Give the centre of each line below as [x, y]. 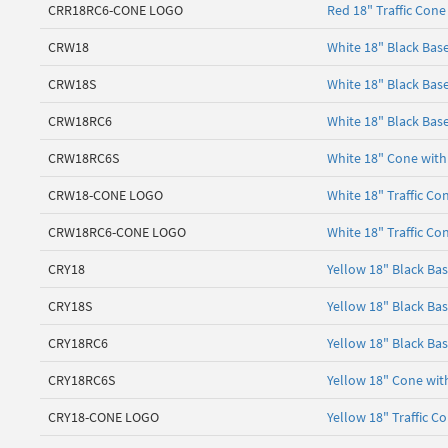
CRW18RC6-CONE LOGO [117, 232]
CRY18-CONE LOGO [103, 417]
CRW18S [72, 84]
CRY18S [70, 306]
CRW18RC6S [83, 158]
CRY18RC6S [81, 380]
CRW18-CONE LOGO [105, 195]
